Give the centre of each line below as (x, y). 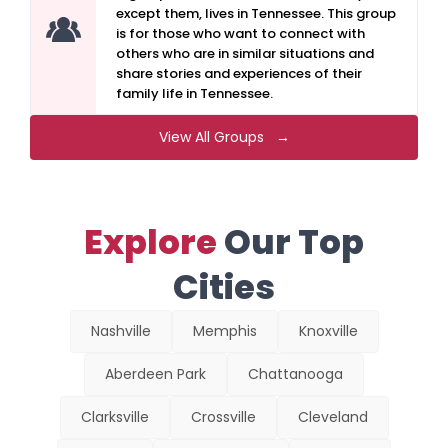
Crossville (223, 417)
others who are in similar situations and (245, 53)
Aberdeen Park (155, 374)
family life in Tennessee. (194, 93)
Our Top (290, 242)
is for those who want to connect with (240, 33)
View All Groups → (224, 137)
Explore (150, 242)
